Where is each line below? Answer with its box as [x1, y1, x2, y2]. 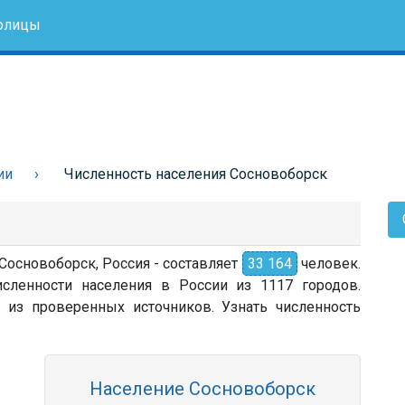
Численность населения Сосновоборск [64, 165, 327, 183]
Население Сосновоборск [89, 378, 316, 400]
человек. [297, 255, 361, 272]
